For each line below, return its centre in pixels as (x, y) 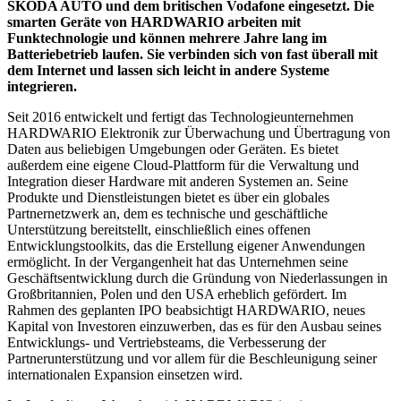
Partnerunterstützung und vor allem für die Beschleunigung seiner (192, 359)
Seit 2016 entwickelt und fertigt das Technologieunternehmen (180, 117)
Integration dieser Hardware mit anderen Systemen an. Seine (178, 182)
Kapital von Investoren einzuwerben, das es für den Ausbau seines (194, 327)
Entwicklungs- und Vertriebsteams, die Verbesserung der (166, 343)
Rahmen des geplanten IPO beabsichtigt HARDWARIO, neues (186, 311)
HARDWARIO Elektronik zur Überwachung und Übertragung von (199, 133)
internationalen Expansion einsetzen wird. (125, 375)
